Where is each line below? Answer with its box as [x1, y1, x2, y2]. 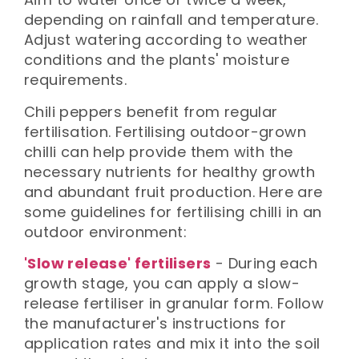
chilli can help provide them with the [24, 141, 293, 162]
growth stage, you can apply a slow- [24, 273, 300, 294]
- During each [215, 253, 318, 274]
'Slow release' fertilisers [24, 253, 212, 274]
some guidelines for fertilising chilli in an [24, 201, 322, 222]
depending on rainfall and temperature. [24, 10, 319, 30]
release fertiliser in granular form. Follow [24, 293, 325, 314]
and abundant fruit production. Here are [24, 181, 323, 202]
